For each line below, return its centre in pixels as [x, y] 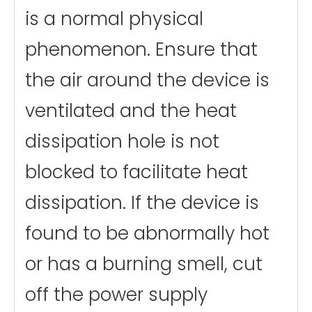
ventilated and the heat [131, 111]
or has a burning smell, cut [144, 264]
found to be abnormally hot [147, 234]
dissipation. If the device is [142, 203]
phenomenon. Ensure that [141, 50]
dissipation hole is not [122, 142]
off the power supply [116, 295]
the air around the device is [147, 80]
